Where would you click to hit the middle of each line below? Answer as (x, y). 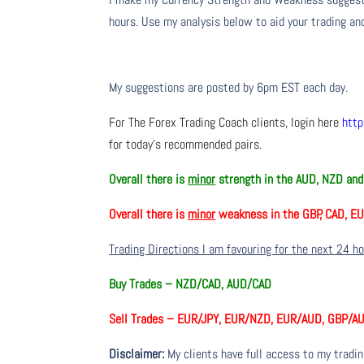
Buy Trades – (143, 284)
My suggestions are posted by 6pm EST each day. (229, 88)
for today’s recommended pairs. (186, 145)
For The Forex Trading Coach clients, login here (226, 123)
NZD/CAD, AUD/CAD (224, 284)
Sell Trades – (143, 319)
